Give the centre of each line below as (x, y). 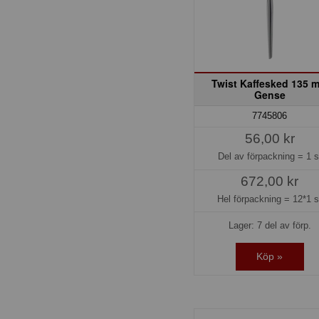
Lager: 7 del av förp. (270, 225)
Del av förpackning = (262, 157)
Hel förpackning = (255, 199)
